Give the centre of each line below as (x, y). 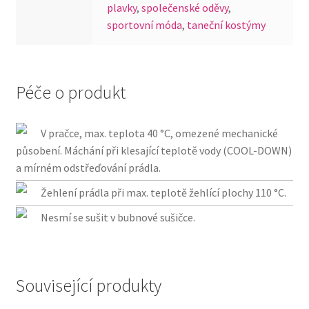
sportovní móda (145, 25)
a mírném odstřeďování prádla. (88, 168)
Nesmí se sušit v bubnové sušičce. (118, 217)
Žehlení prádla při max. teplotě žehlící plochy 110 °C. (163, 192)
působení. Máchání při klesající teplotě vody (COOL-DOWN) (153, 150)
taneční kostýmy (227, 25)
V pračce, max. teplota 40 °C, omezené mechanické (159, 133)
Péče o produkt (70, 93)
